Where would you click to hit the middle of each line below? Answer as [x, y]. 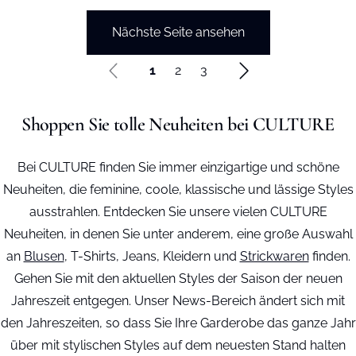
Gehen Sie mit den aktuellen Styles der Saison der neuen [178, 279]
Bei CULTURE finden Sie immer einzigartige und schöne [178, 167]
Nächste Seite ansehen [178, 32]
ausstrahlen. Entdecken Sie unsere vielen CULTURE [178, 212]
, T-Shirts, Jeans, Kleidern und [152, 256]
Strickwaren [274, 256]
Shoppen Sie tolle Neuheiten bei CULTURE [178, 124]
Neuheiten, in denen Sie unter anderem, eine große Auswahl [178, 234]
